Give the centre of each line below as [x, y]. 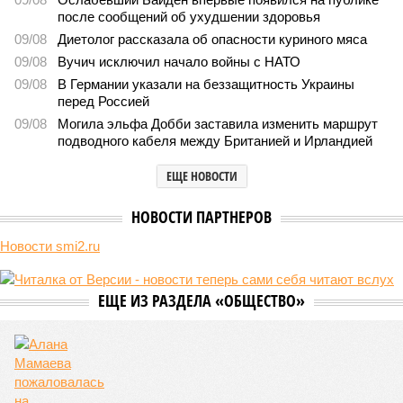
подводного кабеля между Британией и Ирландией [215, 141]
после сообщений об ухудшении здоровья [189, 17]
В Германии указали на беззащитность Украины [206, 84]
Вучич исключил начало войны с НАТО [179, 62]
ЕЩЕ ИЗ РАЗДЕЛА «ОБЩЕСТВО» [201, 300]
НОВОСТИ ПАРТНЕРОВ [201, 217]
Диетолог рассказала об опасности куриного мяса [212, 39]
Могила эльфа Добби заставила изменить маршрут [218, 124]
